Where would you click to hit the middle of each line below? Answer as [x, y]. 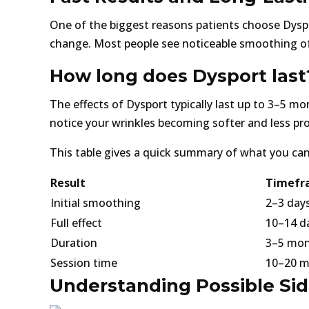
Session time [84, 262]
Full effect [76, 222]
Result [68, 182]
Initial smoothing [96, 202]
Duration [74, 242]
